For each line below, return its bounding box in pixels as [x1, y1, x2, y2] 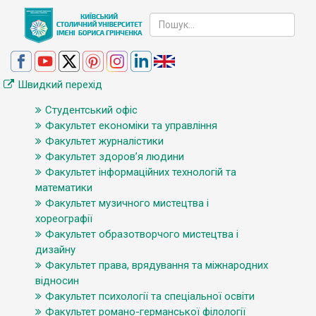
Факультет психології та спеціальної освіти [45, 290, 255, 303]
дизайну [35, 243, 75, 256]
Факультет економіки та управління [45, 119, 217, 132]
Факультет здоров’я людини [45, 150, 184, 163]
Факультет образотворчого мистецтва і [45, 228, 238, 241]
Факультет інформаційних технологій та [45, 166, 236, 178]
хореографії [35, 212, 92, 225]
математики [35, 181, 92, 194]
